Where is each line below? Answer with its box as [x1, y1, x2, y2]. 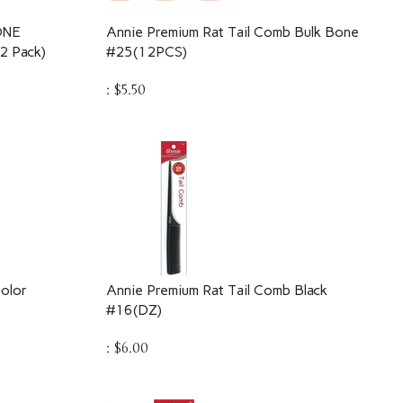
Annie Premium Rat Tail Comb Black [105, 273, 327, 290]
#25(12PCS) [105, 34, 187, 51]
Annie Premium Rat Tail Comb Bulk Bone [105, 14, 359, 31]
